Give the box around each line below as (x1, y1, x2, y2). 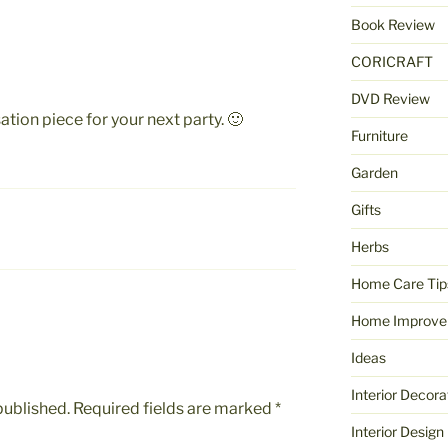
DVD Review (350, 90, 430, 108)
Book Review (350, 16, 435, 34)
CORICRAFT (350, 53, 433, 71)
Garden (350, 164, 398, 182)
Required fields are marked (73, 398, 275, 418)
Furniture (350, 127, 408, 145)
